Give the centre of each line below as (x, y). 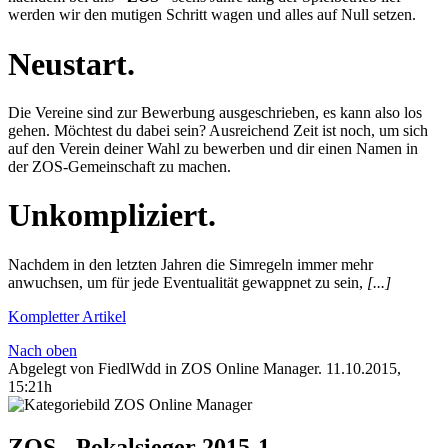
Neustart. (71, 63)
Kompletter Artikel (67, 316)
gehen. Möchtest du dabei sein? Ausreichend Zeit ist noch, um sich (218, 130)
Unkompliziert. (112, 215)
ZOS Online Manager (249, 368)
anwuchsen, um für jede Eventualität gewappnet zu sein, (187, 282)
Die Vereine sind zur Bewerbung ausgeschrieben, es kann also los (215, 112)
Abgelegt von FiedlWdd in (94, 368)
